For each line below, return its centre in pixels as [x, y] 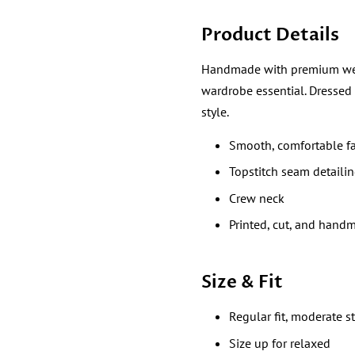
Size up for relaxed [280, 343]
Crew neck [257, 198]
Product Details [270, 35]
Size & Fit [242, 282]
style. [215, 112]
